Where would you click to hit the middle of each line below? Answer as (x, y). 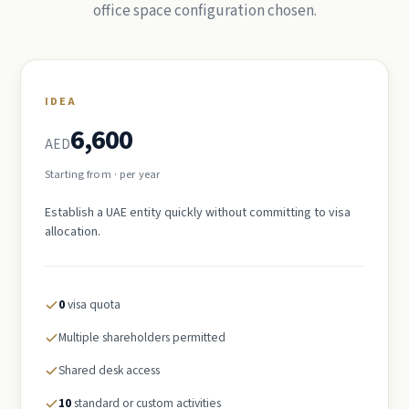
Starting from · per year (102, 174)
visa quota (93, 304)
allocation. (73, 231)
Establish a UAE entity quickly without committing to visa (198, 212)
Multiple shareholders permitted (142, 337)
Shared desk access (109, 370)
